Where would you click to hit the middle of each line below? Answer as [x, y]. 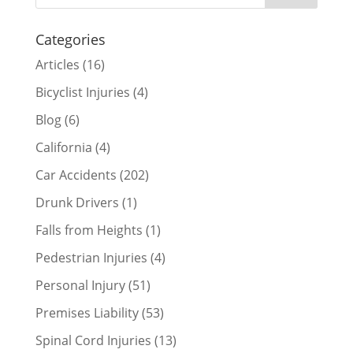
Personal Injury [80, 285]
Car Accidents [76, 175]
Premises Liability [87, 313]
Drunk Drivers [77, 203]
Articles [57, 65]
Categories [70, 39]
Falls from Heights [89, 230]
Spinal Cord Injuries [93, 340]
